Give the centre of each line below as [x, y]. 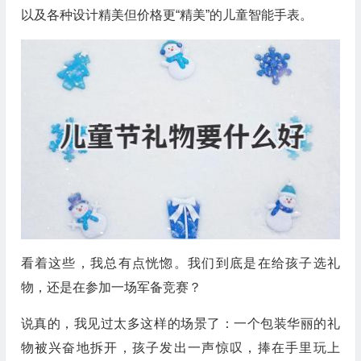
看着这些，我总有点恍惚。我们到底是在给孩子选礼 [180, 263]
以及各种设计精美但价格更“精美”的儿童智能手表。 [166, 15]
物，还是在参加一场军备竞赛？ [111, 287]
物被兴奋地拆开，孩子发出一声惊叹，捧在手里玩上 [180, 348]
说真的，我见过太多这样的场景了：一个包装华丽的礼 [180, 324]
